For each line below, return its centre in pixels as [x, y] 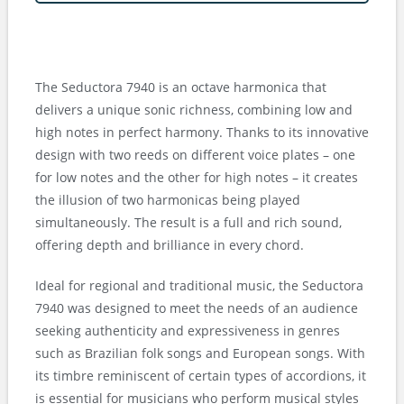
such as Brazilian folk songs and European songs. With [200, 353]
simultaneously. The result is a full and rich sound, [188, 222]
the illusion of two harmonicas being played [168, 199]
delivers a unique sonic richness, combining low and [194, 109]
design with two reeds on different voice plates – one [195, 154]
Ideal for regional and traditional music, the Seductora [199, 285]
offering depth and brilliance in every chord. [170, 244]
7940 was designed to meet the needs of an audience [197, 308]
